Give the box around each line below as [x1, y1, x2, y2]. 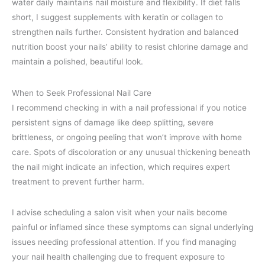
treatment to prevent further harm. [12, 176, 144, 186]
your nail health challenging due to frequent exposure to [12, 252, 225, 262]
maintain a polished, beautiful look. [12, 57, 143, 67]
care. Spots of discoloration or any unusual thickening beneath [12, 147, 250, 157]
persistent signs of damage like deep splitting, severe [12, 117, 214, 127]
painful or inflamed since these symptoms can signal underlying [12, 222, 253, 232]
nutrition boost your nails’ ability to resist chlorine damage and [12, 42, 248, 52]
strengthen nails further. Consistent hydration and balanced [12, 27, 238, 37]
